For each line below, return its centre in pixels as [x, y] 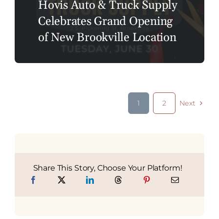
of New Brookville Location [107, 37]
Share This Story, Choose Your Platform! [108, 168]
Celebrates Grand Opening [105, 21]
